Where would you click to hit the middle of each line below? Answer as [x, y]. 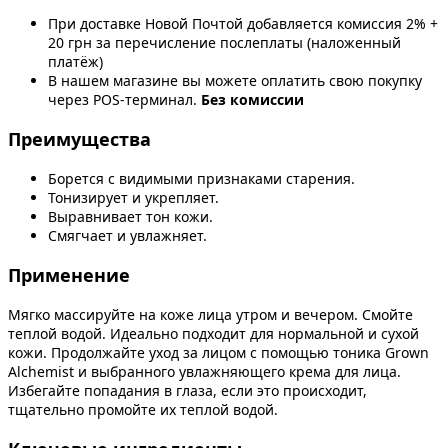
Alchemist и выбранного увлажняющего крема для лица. [204, 371]
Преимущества [79, 138]
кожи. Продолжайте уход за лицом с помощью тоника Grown [218, 352]
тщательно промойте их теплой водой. [143, 409]
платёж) [75, 61]
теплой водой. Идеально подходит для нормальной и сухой [213, 333]
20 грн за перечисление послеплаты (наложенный [224, 42]
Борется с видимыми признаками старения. [201, 178]
